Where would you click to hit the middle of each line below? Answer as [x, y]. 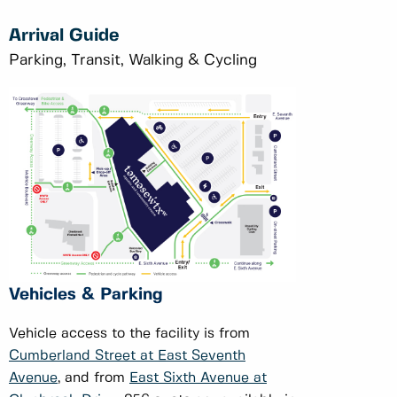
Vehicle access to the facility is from [129, 333]
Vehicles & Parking [89, 295]
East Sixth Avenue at [198, 378]
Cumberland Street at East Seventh [127, 355]
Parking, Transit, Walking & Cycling [133, 61]
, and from [93, 378]
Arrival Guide [64, 36]
